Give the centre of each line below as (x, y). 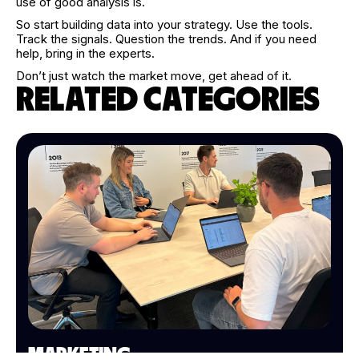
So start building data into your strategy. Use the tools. (164, 24)
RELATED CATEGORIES (168, 100)
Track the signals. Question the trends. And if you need (166, 39)
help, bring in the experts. (85, 53)
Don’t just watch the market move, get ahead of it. (154, 76)
